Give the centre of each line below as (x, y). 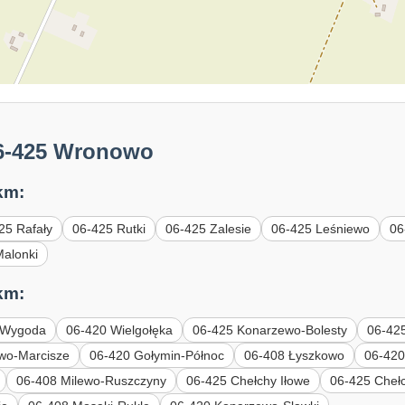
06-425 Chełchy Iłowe (249, 380)
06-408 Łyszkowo (295, 355)
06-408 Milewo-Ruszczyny (92, 380)
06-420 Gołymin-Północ (157, 355)
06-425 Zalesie (209, 229)
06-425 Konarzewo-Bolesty (270, 330)
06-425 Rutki (109, 229)
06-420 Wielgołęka (120, 330)
